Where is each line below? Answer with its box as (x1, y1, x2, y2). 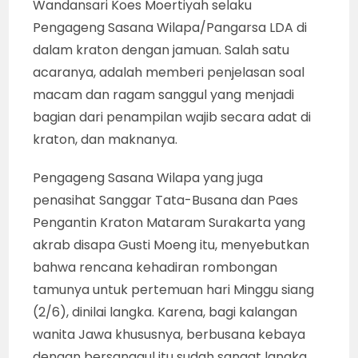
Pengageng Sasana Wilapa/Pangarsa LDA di (33, 18, 308, 37)
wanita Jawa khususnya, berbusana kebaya (33, 324, 306, 344)
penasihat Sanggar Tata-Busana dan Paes (33, 190, 299, 209)
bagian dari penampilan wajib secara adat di (33, 107, 312, 126)
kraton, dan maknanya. (33, 129, 178, 149)
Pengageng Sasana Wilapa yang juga (33, 168, 264, 187)
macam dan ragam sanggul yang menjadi (33, 85, 295, 104)
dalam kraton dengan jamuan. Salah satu (33, 40, 290, 59)
